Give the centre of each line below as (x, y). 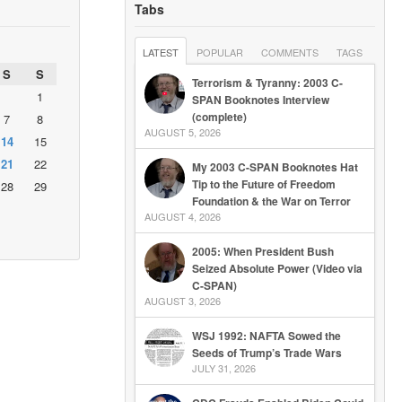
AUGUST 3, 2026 (182, 301)
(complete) (219, 117)
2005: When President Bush (262, 251)
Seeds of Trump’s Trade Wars (267, 353)
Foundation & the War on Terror (271, 201)
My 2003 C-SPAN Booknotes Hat (275, 167)
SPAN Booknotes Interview (260, 100)
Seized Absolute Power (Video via (277, 268)
